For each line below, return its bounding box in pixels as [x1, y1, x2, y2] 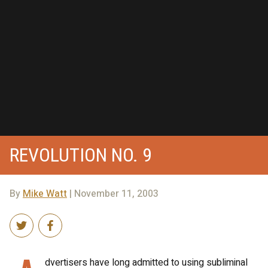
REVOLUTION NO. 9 [10, 144, 152, 166]
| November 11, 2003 [67, 187, 159, 201]
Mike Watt [23, 187, 67, 201]
